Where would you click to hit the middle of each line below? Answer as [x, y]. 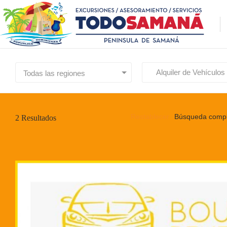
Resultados [38, 118]
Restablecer [150, 117]
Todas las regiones [54, 73]
